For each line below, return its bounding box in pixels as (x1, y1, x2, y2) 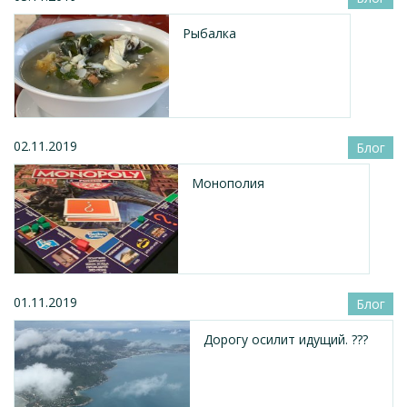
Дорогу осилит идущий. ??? (203, 330, 368, 348)
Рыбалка (182, 24, 236, 42)
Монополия (192, 174, 264, 192)
